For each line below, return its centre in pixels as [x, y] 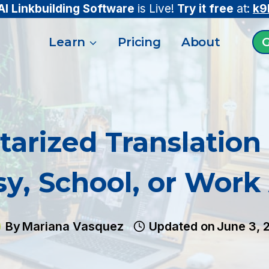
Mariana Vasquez [73, 226]
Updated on [182, 226]
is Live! [156, 9]
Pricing [139, 42]
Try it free [205, 9]
